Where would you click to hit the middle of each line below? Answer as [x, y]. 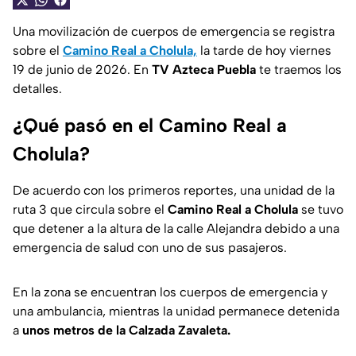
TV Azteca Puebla [204, 70]
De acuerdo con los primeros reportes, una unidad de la [174, 191]
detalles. [37, 89]
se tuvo [321, 210]
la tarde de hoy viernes [264, 51]
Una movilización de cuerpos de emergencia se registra [174, 32]
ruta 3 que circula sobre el [90, 210]
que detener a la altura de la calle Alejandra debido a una [176, 229]
